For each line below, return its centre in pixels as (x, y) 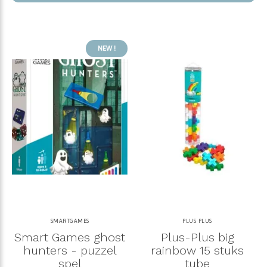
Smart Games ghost (70, 237)
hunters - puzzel (70, 251)
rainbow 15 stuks (197, 251)
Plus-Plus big (197, 237)
